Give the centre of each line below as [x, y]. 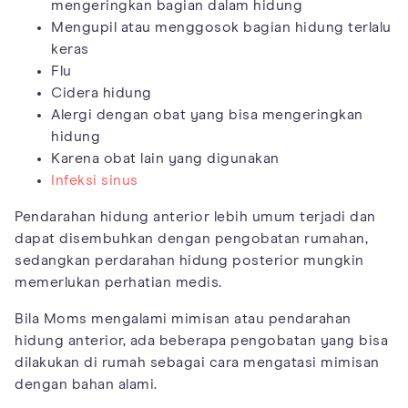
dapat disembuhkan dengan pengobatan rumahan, [191, 239]
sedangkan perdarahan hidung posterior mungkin [189, 261]
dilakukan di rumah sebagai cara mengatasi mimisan [197, 363]
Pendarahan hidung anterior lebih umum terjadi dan [195, 217]
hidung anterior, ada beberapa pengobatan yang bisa [201, 341]
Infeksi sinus [95, 181]
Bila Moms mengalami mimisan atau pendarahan [183, 319]
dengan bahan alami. [86, 385]
